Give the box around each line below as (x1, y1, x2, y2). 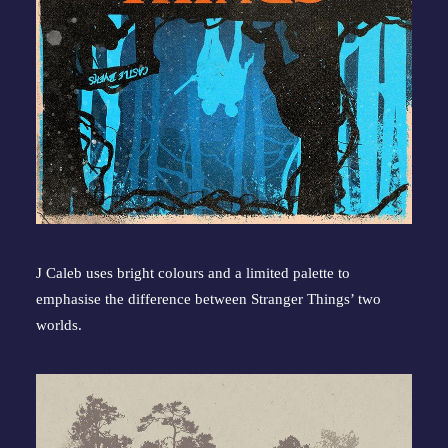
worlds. (36, 317, 82, 333)
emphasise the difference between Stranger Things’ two (36, 291, 381, 307)
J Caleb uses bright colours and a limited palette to (36, 265, 350, 281)
